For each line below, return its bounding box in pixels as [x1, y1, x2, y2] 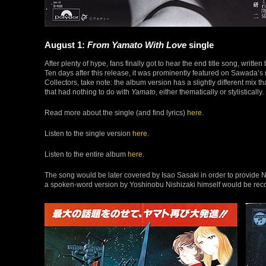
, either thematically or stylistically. [156, 87, 264, 96]
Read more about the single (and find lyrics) [45, 108, 187, 116]
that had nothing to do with [45, 87, 131, 96]
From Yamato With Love [87, 39, 186, 50]
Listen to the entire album [45, 150, 128, 158]
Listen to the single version [45, 129, 132, 137]
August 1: [45, 39, 87, 50]
